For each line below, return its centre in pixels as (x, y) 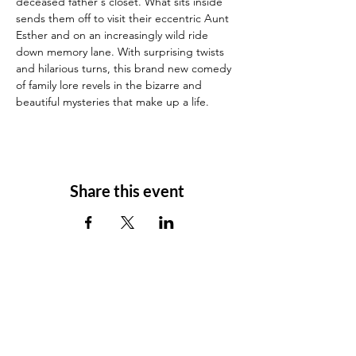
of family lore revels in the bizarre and (110, 85)
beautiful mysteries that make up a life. (112, 102)
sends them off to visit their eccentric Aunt (124, 18)
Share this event (127, 191)
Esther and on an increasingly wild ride (114, 35)
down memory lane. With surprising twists (122, 52)
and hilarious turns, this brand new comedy (125, 68)
